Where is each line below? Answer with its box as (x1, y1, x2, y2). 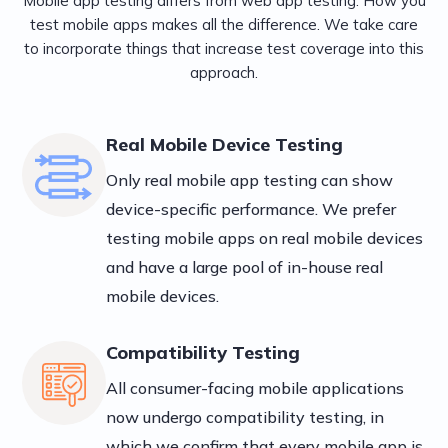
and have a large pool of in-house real (106, 257, 384, 278)
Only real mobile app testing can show (106, 170, 394, 191)
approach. (190, 63, 258, 83)
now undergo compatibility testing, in (106, 407, 385, 428)
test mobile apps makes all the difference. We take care (30, 15, 418, 35)
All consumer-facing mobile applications (106, 378, 405, 399)
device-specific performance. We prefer (106, 199, 397, 220)
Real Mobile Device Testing (106, 133, 344, 157)
